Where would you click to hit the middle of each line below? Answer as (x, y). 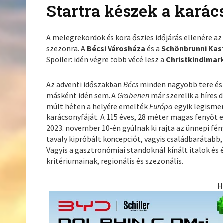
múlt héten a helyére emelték (98, 106)
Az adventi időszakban (85, 84)
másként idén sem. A (82, 95)
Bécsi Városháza (117, 49)
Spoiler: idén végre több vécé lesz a (106, 59)
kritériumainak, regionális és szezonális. (115, 161)
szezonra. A (67, 49)
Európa (162, 106)
